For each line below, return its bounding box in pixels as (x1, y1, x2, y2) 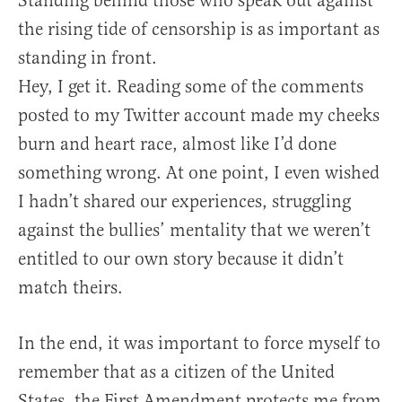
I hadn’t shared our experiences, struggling (18, 190, 351, 214)
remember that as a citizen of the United (18, 361, 335, 384)
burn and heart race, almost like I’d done (18, 133, 336, 156)
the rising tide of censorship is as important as (18, 18, 380, 41)
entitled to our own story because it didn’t (18, 248, 344, 271)
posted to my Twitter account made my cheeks (18, 104, 380, 127)
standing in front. (18, 47, 157, 70)
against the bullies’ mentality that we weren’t (18, 219, 371, 242)
